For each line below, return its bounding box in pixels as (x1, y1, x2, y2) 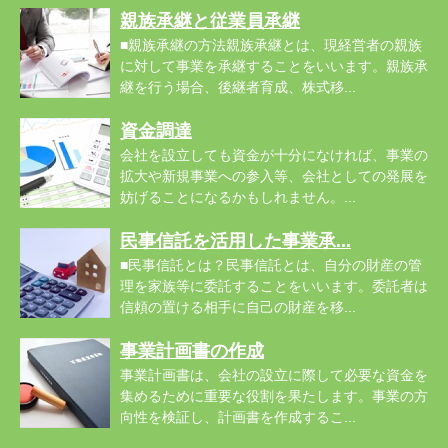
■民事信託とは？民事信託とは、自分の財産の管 (120, 257, 422, 273)
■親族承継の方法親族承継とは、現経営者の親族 (120, 37, 422, 53)
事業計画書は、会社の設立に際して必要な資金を (120, 367, 428, 383)
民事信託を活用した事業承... (120, 231, 351, 251)
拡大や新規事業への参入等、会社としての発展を (120, 168, 428, 184)
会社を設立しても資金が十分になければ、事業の (120, 147, 428, 163)
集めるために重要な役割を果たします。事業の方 (120, 388, 428, 404)
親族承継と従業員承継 (120, 11, 300, 31)
